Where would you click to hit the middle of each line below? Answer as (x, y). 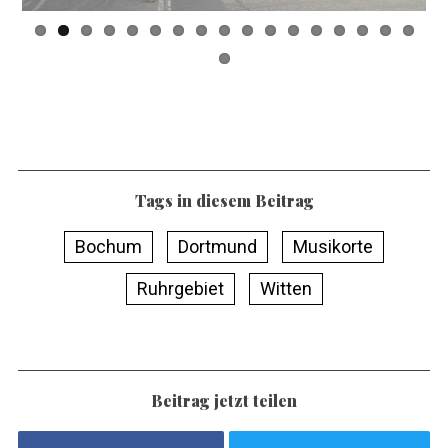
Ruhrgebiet (180, 281)
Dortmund (217, 239)
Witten (285, 281)
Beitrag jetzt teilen (224, 393)
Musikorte (333, 239)
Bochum (108, 239)
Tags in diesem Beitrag (224, 193)
